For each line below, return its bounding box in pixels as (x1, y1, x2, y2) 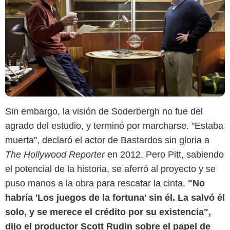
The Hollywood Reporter (5, 149, 107, 160)
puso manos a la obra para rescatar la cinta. (5, 178, 188, 188)
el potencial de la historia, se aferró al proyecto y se (5, 163, 216, 174)
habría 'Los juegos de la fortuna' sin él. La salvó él (5, 192, 225, 203)
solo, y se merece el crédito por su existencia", (5, 206, 211, 217)
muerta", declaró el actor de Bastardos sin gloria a (5, 135, 209, 145)
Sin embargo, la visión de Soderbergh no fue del (5, 106, 203, 117)
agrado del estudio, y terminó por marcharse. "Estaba (5, 120, 223, 131)
